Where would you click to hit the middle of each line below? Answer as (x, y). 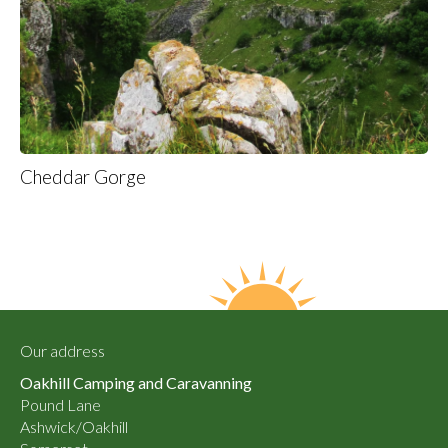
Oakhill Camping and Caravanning (136, 383)
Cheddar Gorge (83, 177)
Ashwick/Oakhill (74, 427)
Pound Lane (60, 405)
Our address (62, 351)
